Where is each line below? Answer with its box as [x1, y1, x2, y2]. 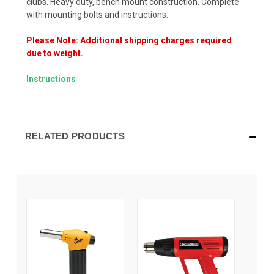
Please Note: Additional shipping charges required [26, 35, 232, 45]
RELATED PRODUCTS [24, 130, 125, 141]
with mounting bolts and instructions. [26, 9, 168, 20]
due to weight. [26, 48, 83, 58]
